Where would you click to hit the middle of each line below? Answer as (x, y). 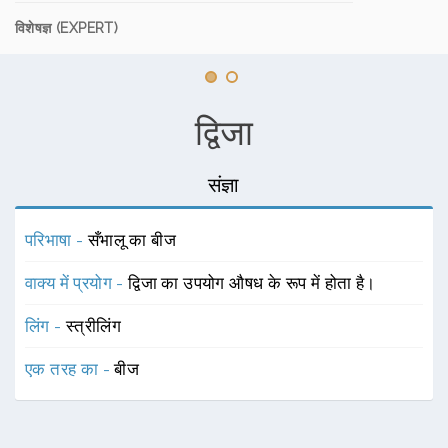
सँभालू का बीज (132, 240)
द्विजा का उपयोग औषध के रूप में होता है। (252, 283)
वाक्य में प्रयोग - (77, 283)
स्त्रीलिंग (93, 326)
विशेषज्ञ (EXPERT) (67, 28)
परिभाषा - (56, 240)
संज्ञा (224, 185)
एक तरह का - (70, 369)
